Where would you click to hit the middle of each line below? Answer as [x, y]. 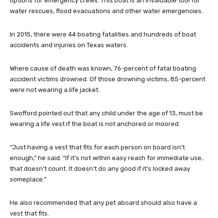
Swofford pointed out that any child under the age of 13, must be [106, 113]
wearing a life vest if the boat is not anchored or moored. [95, 124]
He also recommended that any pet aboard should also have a [103, 203]
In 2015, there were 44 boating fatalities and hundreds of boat [103, 35]
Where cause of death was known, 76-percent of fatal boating [103, 69]
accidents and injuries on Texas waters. [69, 45]
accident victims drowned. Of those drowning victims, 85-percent [108, 79]
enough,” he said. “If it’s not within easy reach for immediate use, [106, 158]
